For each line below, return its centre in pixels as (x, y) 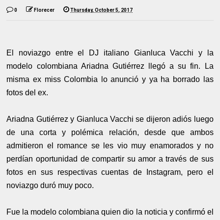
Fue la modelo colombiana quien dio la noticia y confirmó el (110, 212)
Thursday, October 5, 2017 (102, 10)
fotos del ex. (28, 92)
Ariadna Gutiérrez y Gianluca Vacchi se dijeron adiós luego (110, 119)
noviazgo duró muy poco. (50, 185)
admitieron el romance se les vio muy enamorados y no (110, 145)
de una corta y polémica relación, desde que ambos (110, 132)
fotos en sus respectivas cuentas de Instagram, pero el (110, 172)
